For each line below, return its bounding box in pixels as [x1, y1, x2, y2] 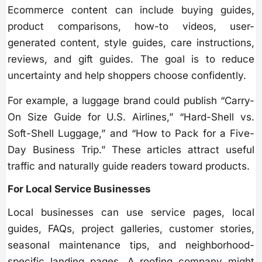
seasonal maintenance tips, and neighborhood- [8, 239, 254, 251]
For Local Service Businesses [8, 182, 151, 195]
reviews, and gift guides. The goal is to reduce [8, 53, 254, 65]
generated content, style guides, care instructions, [8, 36, 254, 49]
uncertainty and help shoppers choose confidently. [8, 69, 246, 81]
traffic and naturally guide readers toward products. [8, 160, 250, 172]
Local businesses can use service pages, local [8, 206, 254, 218]
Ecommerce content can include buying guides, [8, 4, 254, 16]
